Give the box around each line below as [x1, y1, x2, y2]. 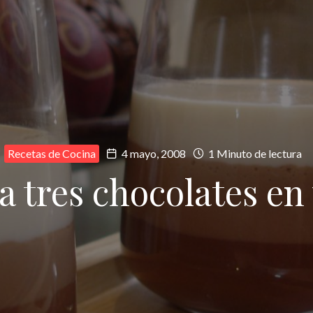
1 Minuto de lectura [206, 147, 302, 160]
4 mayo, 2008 [122, 147, 186, 160]
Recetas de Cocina [8, 147, 96, 160]
